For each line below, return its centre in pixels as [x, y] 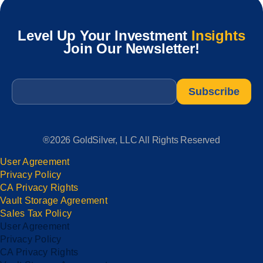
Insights [218, 36]
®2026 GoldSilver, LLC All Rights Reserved [131, 140]
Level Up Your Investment [104, 36]
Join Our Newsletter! [131, 49]
